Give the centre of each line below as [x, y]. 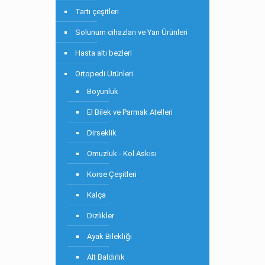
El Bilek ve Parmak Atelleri [130, 112]
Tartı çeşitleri [97, 12]
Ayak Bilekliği [109, 236]
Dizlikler [101, 216]
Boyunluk [103, 91]
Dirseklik [102, 133]
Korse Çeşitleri [112, 174]
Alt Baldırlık [106, 257]
